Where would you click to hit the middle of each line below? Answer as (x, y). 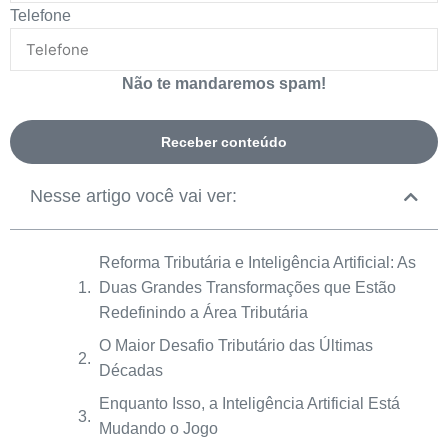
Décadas (131, 370)
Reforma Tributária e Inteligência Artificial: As (257, 262)
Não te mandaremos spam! (223, 83)
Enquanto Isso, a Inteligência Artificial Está (249, 403)
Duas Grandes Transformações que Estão (247, 287)
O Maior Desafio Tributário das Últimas (236, 345)
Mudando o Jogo (158, 428)
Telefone (40, 15)
